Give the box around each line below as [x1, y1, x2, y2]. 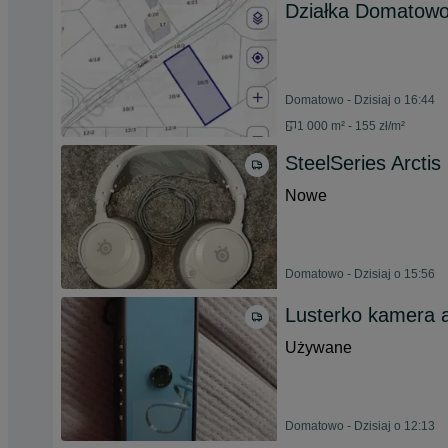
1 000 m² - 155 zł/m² [297, 119, 405, 133]
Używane [285, 339, 352, 356]
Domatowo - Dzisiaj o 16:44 [285, 93, 435, 107]
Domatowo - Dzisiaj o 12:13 [285, 419, 435, 433]
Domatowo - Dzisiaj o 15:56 [285, 267, 435, 281]
